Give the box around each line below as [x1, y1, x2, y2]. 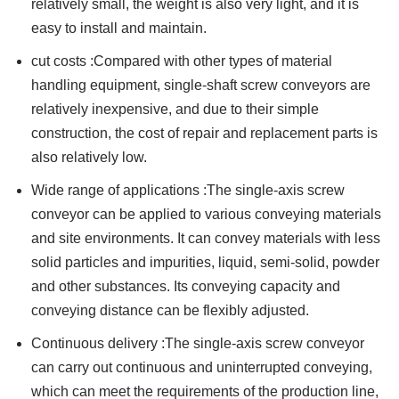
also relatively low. [31, 150, 147, 166]
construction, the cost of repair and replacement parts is [31, 126, 378, 142]
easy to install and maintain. [31, 20, 207, 37]
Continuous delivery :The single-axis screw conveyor [31, 336, 364, 352]
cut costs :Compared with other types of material [31, 53, 332, 69]
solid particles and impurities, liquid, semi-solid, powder [31, 255, 379, 271]
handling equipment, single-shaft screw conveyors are [31, 77, 370, 94]
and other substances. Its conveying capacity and [31, 279, 340, 295]
